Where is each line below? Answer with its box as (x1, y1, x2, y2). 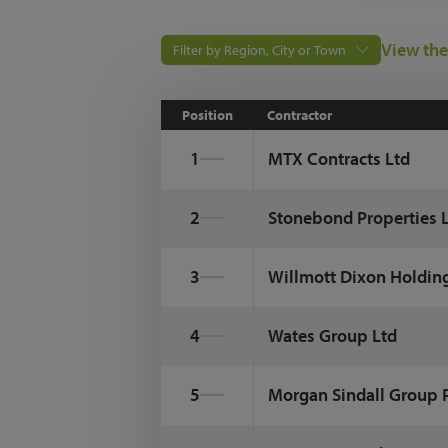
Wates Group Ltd (268, 324, 398, 347)
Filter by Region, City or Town (173, 41, 347, 59)
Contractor (267, 106, 333, 124)
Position (181, 106, 233, 124)
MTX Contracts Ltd (268, 147, 411, 170)
